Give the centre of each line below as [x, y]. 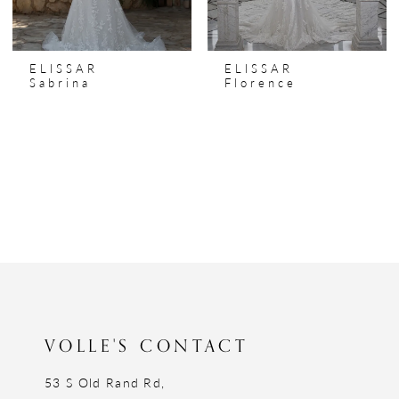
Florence [261, 82]
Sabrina [61, 82]
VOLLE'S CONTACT [147, 346]
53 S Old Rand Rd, [105, 382]
